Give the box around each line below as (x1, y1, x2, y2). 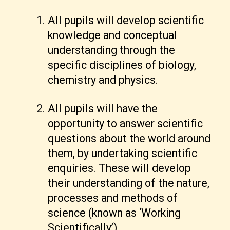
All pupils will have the (48, 102, 158, 115)
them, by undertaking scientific (48, 146, 198, 160)
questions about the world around (48, 131, 211, 145)
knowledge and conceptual (48, 29, 178, 42)
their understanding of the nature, (48, 176, 210, 189)
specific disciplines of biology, (48, 59, 197, 72)
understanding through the (48, 44, 176, 57)
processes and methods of (48, 191, 178, 204)
